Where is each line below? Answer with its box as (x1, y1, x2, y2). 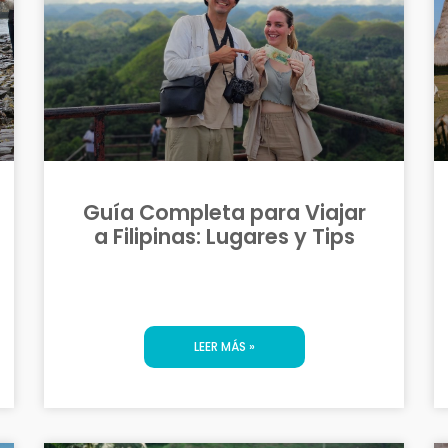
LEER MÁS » (193, 337, 255, 355)
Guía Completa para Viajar (82, 197, 366, 227)
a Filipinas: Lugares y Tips (93, 221, 355, 251)
